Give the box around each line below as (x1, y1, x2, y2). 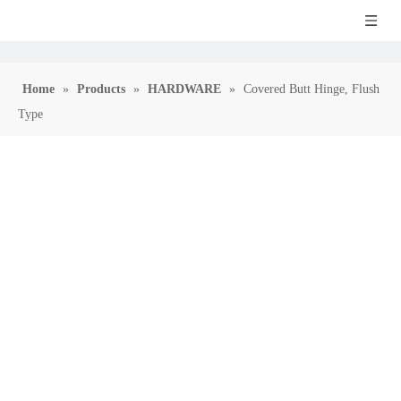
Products (77, 82, 125, 96)
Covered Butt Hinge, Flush (243, 82, 380, 96)
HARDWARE (148, 82, 221, 96)
